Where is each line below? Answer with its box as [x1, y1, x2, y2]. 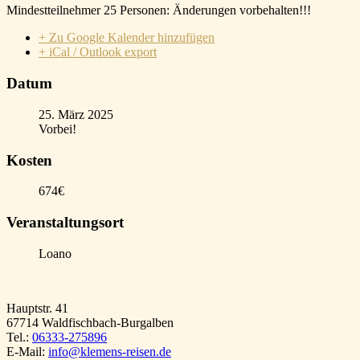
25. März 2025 [39, 107, 113, 121]
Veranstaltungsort [6, 214, 124, 231]
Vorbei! [39, 121, 76, 136]
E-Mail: [6, 344, 48, 358]
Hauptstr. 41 [6, 301, 68, 315]
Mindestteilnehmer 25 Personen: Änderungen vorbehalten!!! [6, 3, 311, 18]
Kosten [6, 151, 52, 169]
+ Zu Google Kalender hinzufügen [39, 31, 215, 45]
